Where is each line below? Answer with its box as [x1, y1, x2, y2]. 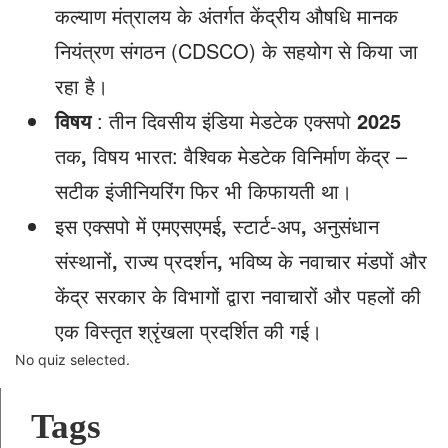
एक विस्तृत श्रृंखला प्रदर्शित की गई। [55, 316, 322, 345]
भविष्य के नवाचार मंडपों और [229, 246, 427, 275]
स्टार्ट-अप [233, 211, 301, 240]
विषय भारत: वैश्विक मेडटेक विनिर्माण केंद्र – [93, 141, 407, 170]
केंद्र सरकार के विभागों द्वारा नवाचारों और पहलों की [55, 281, 421, 310]
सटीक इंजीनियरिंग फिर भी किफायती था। [55, 176, 352, 205]
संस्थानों [55, 246, 112, 275]
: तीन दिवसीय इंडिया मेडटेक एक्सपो [91, 106, 357, 135]
